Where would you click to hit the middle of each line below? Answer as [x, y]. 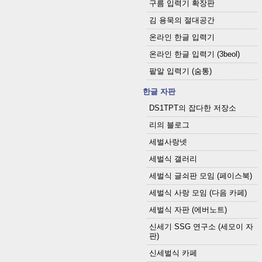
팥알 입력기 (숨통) [180, 71]
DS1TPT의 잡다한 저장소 [192, 108]
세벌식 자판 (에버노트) [188, 210]
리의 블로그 [169, 125]
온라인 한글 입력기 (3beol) [194, 54]
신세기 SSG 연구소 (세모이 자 [201, 227]
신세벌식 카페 [173, 253]
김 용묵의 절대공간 [182, 20]
